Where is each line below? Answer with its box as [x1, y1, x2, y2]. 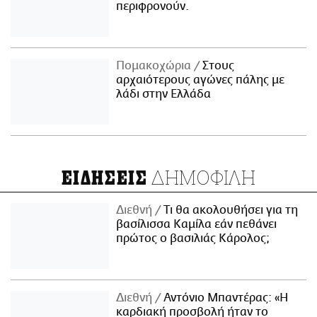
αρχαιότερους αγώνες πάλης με [116, 74, 285, 87]
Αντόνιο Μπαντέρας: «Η [161, 291, 289, 304]
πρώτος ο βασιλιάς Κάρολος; [116, 231, 270, 245]
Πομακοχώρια [116, 59, 195, 73]
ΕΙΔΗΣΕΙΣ [61, 166, 148, 190]
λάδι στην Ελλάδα [116, 88, 212, 101]
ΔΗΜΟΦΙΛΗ [147, 164, 256, 190]
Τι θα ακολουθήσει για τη [161, 203, 299, 217]
